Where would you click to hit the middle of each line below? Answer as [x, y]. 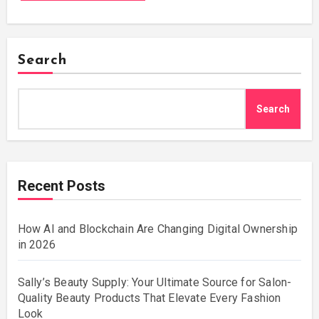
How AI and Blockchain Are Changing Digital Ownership [157, 229]
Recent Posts [61, 185]
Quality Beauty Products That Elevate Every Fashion [149, 298]
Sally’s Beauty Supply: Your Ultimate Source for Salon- [155, 282]
